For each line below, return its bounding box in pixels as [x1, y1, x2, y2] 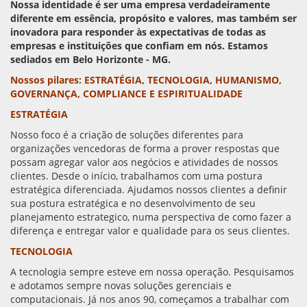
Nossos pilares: [10, 73, 84, 86]
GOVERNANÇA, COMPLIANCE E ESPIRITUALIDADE [10, 87, 243, 100]
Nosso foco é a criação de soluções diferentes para [10, 128, 243, 141]
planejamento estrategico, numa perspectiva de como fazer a [10, 210, 291, 223]
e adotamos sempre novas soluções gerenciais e [10, 279, 232, 292]
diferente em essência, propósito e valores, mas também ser [10, 12, 297, 25]
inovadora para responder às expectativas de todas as [10, 25, 266, 38]
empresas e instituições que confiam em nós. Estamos [10, 39, 268, 52]
